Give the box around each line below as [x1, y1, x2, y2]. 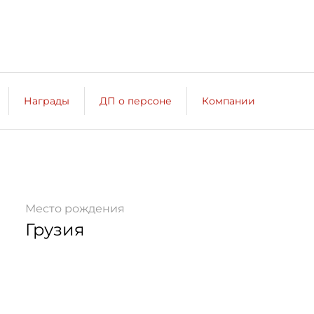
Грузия [25, 219, 85, 240]
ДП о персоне [100, 94, 172, 107]
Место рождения [25, 202, 125, 215]
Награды [24, 94, 69, 107]
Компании [202, 94, 255, 107]
